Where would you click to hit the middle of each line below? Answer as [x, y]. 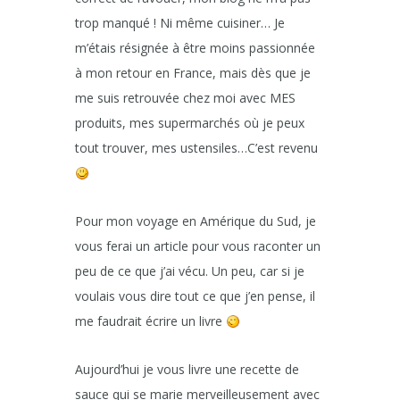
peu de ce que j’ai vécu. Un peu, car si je [190, 271]
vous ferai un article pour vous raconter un [198, 246]
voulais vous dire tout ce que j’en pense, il [195, 296]
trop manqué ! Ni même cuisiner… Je [180, 23]
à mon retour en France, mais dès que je [193, 73]
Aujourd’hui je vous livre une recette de [187, 370]
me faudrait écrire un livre [150, 321]
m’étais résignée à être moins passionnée [195, 48]
